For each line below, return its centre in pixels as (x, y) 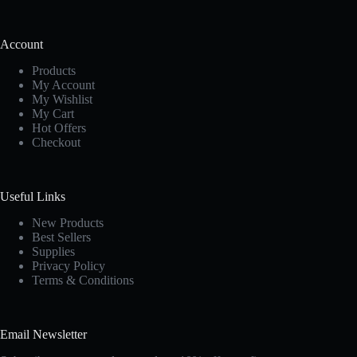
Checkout (56, 142)
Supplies (53, 251)
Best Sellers (61, 237)
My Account (63, 84)
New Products (68, 222)
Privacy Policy (69, 265)
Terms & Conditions (83, 280)
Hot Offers (59, 127)
